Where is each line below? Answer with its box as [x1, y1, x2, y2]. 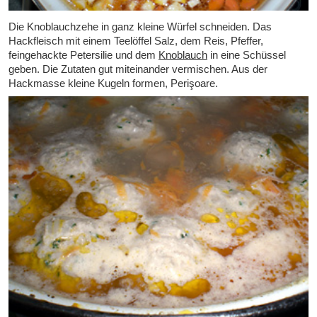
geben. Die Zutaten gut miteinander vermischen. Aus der [8, 62, 267, 75]
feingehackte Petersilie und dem [8, 48, 158, 61]
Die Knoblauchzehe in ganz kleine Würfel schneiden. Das [8, 20, 272, 33]
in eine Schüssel [207, 48, 286, 61]
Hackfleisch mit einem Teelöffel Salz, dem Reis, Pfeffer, [8, 34, 263, 47]
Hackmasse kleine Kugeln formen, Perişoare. [8, 76, 218, 89]
